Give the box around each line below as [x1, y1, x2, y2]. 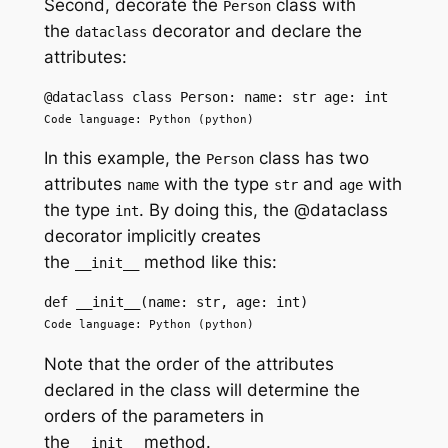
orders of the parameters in [43, 406, 264, 427]
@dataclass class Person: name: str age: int [43, 88, 388, 105]
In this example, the [43, 148, 206, 169]
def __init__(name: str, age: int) [43, 294, 308, 311]
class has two [253, 148, 369, 169]
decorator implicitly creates [43, 226, 261, 247]
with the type [158, 174, 274, 195]
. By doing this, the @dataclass [138, 200, 388, 221]
